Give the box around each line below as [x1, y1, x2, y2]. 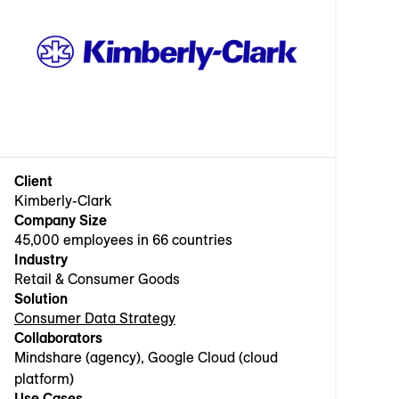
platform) [14, 370, 74, 388]
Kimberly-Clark [14, 191, 111, 210]
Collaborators [14, 329, 102, 347]
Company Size [14, 211, 107, 230]
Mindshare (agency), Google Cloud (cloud [14, 348, 278, 367]
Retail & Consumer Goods [14, 270, 180, 289]
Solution [14, 289, 68, 308]
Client [14, 172, 53, 191]
